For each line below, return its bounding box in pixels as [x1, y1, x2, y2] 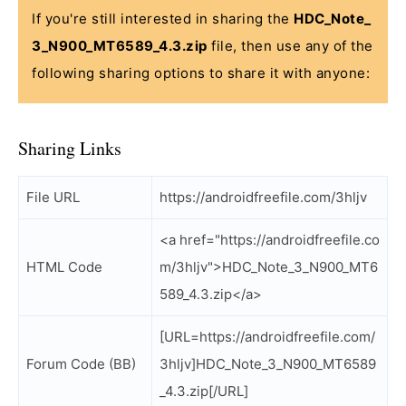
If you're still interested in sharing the [32, 10, 294, 27]
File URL [26, 188, 80, 206]
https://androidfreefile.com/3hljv [159, 188, 367, 206]
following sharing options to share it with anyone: [32, 64, 370, 82]
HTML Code [26, 258, 102, 275]
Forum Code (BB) [26, 355, 136, 372]
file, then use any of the [207, 37, 373, 54]
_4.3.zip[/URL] [159, 382, 248, 400]
